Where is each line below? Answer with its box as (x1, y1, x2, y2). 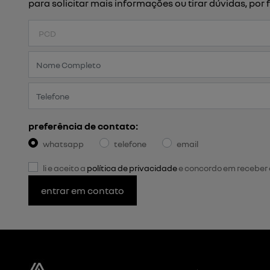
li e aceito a (43, 163, 87, 173)
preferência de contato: (28, 120, 138, 132)
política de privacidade (87, 163, 177, 173)
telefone (114, 139, 146, 149)
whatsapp (43, 139, 84, 149)
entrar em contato (41, 184, 125, 196)
